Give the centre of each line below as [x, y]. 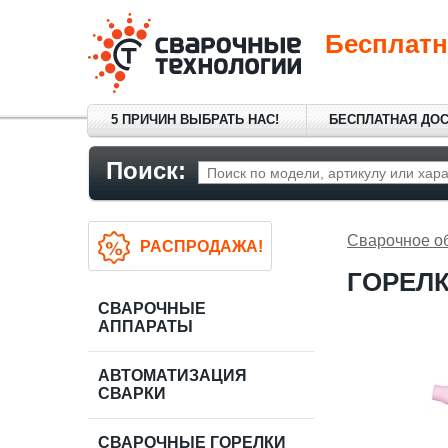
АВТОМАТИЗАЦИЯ [172, 375]
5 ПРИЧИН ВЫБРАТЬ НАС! [195, 119]
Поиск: [146, 170]
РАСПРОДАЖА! [201, 246]
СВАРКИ [132, 393]
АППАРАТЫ [145, 326]
